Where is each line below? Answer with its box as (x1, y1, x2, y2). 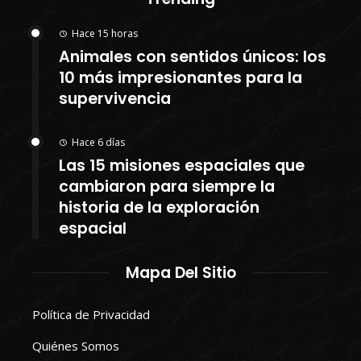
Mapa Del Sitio (125, 261, 236, 284)
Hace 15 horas (72, 26, 138, 40)
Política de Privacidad (32, 305, 150, 322)
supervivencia (59, 87, 171, 110)
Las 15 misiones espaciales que (59, 154, 305, 176)
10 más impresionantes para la (59, 66, 302, 89)
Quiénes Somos (32, 337, 119, 354)
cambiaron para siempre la (59, 175, 275, 197)
